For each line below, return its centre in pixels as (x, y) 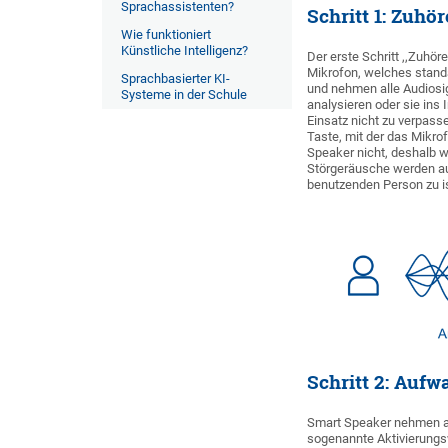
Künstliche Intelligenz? (184, 50)
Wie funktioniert (166, 34)
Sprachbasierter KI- (175, 78)
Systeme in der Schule (184, 94)
